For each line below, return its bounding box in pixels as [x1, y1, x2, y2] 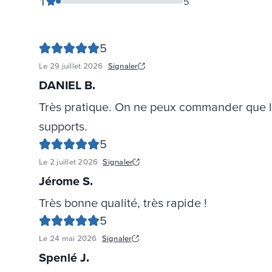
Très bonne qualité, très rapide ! [39, 196, 207, 210]
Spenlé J [39, 251, 86, 265]
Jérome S [39, 174, 90, 188]
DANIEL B [39, 78, 92, 92]
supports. [39, 120, 87, 134]
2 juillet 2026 [49, 157, 98, 167]
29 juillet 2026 [49, 61, 103, 71]
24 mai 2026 [49, 234, 97, 243]
